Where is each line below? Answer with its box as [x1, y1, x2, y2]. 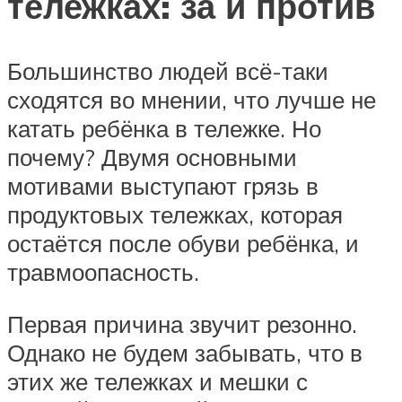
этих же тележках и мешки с [7, 366, 308, 396]
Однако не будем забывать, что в [7, 337, 363, 367]
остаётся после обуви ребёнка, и [7, 229, 359, 258]
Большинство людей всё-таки [7, 57, 328, 85]
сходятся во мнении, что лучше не [7, 85, 376, 114]
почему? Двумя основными [7, 143, 297, 171]
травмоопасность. [7, 258, 199, 286]
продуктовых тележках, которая [7, 200, 343, 229]
